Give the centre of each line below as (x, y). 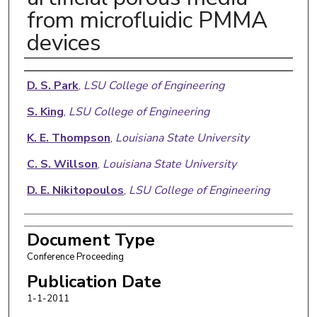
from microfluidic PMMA (147, 20)
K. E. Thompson (68, 138)
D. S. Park (52, 85)
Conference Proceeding (75, 257)
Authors (57, 73)
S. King (45, 111)
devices (64, 42)
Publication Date (94, 281)
